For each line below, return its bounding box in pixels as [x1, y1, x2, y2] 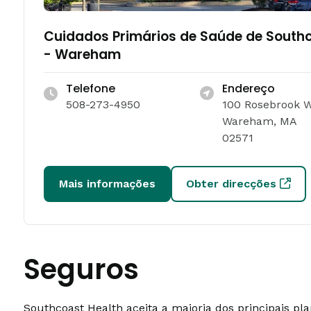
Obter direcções [186, 177, 276, 190]
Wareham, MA [221, 115, 297, 128]
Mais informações [59, 177, 155, 190]
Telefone [66, 81, 115, 96]
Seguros [24, 250, 139, 289]
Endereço [221, 81, 275, 96]
